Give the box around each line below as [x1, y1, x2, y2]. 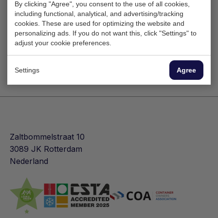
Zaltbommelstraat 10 [10, 132, 85, 142]
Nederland [10, 156, 48, 166]
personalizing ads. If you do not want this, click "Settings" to [15, 29, 197, 37]
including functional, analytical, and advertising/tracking [15, 10, 183, 18]
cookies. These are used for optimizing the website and [15, 19, 184, 27]
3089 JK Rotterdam [10, 144, 82, 154]
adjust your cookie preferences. [15, 39, 111, 47]
